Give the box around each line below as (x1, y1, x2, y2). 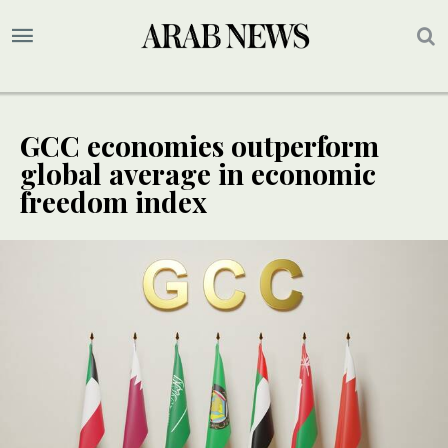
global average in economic (20, 155, 376, 193)
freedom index (20, 183, 214, 221)
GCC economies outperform (20, 127, 379, 165)
